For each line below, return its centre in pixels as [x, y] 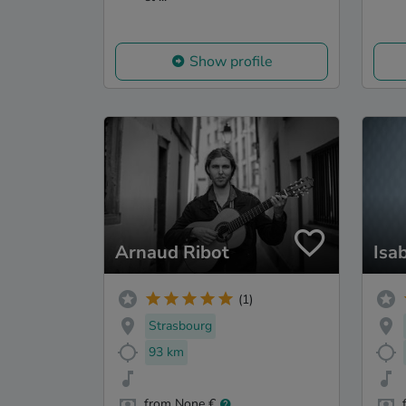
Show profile [231, 62]
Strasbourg [180, 325]
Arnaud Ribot [172, 253]
